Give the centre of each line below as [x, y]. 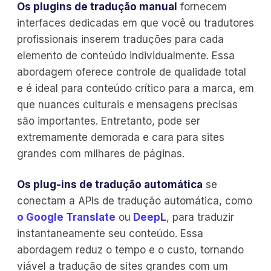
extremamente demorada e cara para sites [121, 138]
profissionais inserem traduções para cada [120, 40]
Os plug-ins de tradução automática [110, 185]
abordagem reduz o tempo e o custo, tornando [130, 250]
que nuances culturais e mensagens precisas [127, 105]
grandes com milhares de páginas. [101, 154]
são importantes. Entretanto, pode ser [109, 121]
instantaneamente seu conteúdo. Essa [110, 234]
